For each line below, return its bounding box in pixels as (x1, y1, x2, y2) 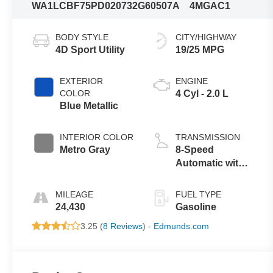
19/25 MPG (175, 44, 225, 55)
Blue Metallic (60, 100, 119, 111)
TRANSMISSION (175, 132, 241, 142)
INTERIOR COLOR (60, 132, 134, 142)
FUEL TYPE (175, 189, 222, 199)
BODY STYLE (55, 32, 109, 42)
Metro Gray (60, 144, 111, 155)
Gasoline (175, 201, 217, 212)
